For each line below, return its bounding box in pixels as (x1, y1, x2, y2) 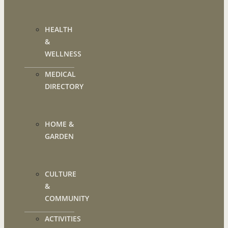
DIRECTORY (45, 81, 83, 92)
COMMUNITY (45, 193, 89, 204)
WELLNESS (45, 49, 81, 59)
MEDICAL (45, 69, 76, 79)
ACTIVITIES (45, 214, 81, 224)
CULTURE (45, 169, 76, 179)
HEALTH (45, 24, 73, 35)
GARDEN (45, 131, 74, 141)
